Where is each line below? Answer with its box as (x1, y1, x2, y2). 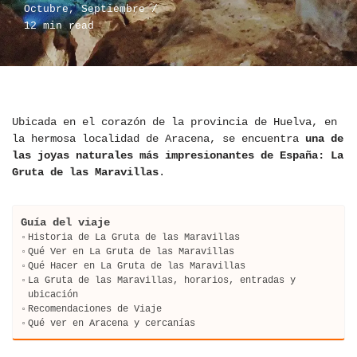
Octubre (24, 3, 69, 16)
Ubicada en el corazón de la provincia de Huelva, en (12, 116, 337, 129)
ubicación (28, 289, 79, 300)
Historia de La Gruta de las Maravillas (28, 232, 241, 243)
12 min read (24, 20, 94, 33)
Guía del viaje (21, 216, 110, 229)
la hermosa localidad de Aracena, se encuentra (12, 132, 305, 146)
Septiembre (81, 3, 145, 16)
